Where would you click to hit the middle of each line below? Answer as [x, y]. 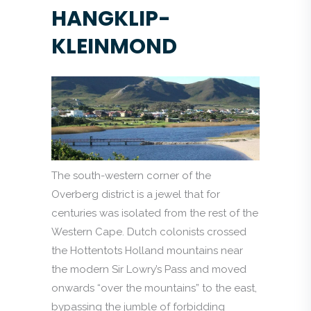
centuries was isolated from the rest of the [155, 213]
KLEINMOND [114, 47]
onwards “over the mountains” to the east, [154, 288]
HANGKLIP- [111, 19]
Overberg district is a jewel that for [136, 194]
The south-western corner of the [131, 175]
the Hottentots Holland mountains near [147, 250]
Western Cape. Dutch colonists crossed [149, 232]
